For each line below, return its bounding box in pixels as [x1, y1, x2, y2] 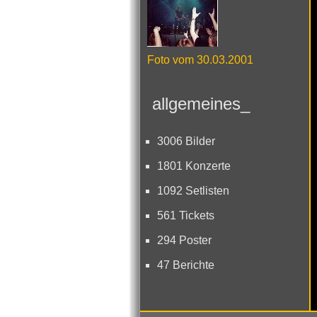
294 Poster [157, 234, 212, 246]
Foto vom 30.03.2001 [147, 54, 253, 66]
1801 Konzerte [157, 160, 231, 172]
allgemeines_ [147, 94, 250, 113]
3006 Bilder [157, 135, 215, 147]
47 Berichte [157, 259, 214, 271]
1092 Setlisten [157, 185, 229, 197]
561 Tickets [157, 209, 214, 221]
